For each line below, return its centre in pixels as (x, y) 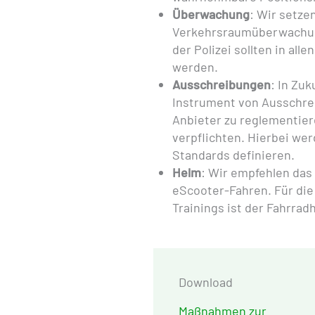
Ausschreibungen (221, 84)
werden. (195, 67)
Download (205, 282)
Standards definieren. (233, 155)
